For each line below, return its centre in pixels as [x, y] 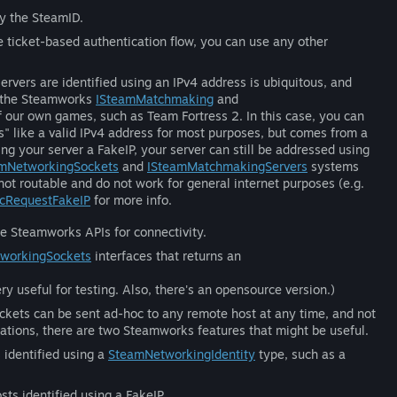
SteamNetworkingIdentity [182, 354]
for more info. [131, 200]
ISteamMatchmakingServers [227, 166]
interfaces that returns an [166, 256]
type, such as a [300, 354]
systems [333, 166]
